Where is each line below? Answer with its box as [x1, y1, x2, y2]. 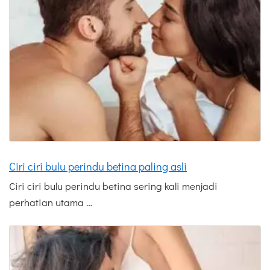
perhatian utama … [9, 195, 92, 210]
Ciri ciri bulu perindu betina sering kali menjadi [9, 179, 218, 193]
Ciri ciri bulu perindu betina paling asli [9, 159, 187, 174]
